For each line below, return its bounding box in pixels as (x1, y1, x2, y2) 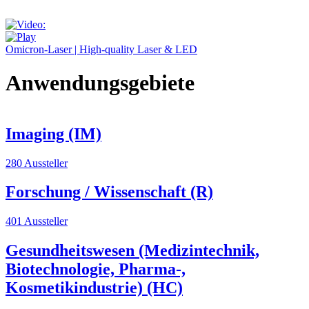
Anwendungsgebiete (6, 70, 195, 96)
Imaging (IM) (6, 124, 101, 143)
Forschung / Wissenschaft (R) (6, 183, 213, 201)
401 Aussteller (6, 215, 68, 228)
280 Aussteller (6, 157, 68, 169)
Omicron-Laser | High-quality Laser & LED (6, 43, 197, 55)
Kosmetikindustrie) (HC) (6, 279, 183, 297)
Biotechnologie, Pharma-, (6, 260, 186, 279)
